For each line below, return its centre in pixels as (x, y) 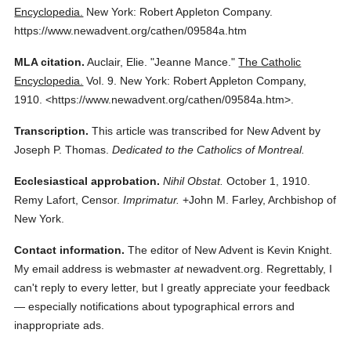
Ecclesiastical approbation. (87, 181)
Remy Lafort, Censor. (67, 200)
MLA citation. (50, 62)
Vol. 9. (102, 81)
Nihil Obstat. (194, 181)
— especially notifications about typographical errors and (155, 306)
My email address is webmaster (94, 269)
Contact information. (70, 250)
